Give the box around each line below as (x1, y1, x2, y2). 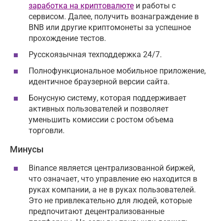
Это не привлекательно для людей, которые (29, 196, 192, 206)
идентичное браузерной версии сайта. (29, 77, 170, 87)
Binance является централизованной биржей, (29, 163, 195, 173)
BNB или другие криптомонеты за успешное (29, 22, 191, 32)
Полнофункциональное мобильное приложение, (29, 66, 206, 76)
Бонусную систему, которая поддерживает (29, 93, 186, 103)
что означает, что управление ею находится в (29, 174, 197, 184)
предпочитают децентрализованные (29, 207, 164, 217)
